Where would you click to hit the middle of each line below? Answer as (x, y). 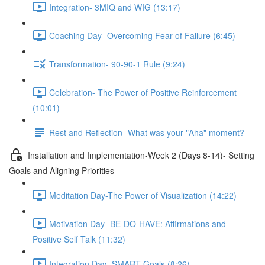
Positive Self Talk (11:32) (79, 239)
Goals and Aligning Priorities (62, 170)
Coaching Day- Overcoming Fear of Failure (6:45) (142, 35)
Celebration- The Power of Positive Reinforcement (143, 92)
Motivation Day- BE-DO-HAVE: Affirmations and (138, 223)
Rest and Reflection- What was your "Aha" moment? (147, 132)
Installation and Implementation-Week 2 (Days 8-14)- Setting (141, 155)
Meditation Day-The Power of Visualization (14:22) (143, 195)
